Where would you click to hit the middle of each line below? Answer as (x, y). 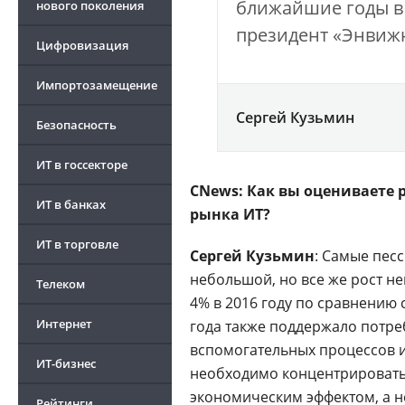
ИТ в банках (71, 204)
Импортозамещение (97, 85)
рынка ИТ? (230, 214)
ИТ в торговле (77, 244)
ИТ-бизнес (66, 363)
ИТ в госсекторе (82, 165)
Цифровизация (82, 45)
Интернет (64, 324)
